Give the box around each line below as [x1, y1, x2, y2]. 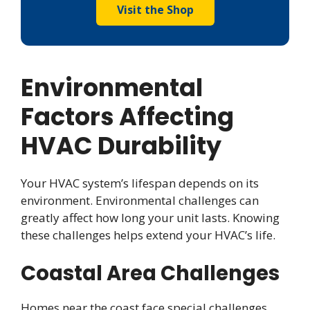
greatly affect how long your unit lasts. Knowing [21, 210, 280, 226]
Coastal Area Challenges [21, 259, 280, 287]
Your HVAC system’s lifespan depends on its [21, 175, 259, 192]
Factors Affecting [21, 100, 234, 134]
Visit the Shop [116, 2, 194, 18]
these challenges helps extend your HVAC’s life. [21, 227, 275, 244]
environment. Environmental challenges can [21, 192, 259, 209]
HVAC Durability [21, 129, 221, 163]
